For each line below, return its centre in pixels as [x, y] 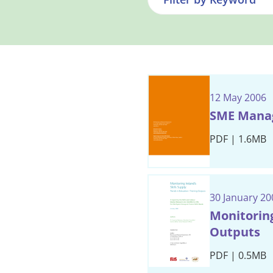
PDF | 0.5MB [238, 255]
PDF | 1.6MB [238, 139]
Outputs [235, 232]
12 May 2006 [238, 97]
